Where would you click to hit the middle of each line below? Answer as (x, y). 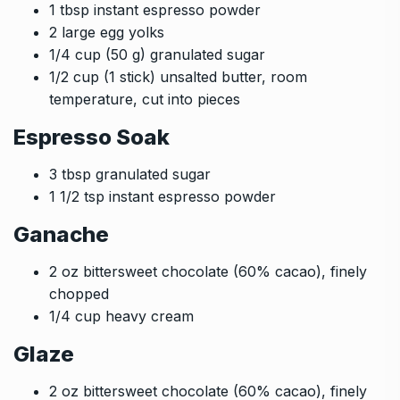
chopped (79, 293)
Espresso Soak (92, 137)
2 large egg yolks (107, 32)
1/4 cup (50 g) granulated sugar (157, 54)
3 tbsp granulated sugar (130, 174)
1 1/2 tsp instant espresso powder (162, 196)
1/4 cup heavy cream (121, 316)
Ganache (61, 234)
